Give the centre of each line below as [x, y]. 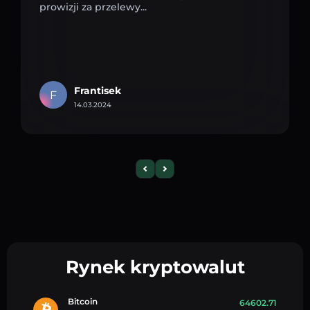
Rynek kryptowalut [155, 267]
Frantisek [98, 90]
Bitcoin [83, 301]
